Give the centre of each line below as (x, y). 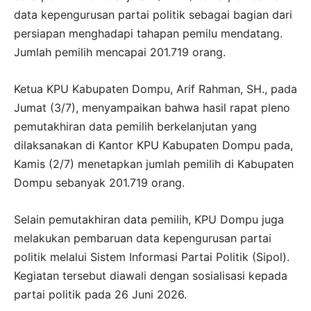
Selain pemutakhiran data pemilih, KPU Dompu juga (149, 220)
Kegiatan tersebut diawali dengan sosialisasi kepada (151, 276)
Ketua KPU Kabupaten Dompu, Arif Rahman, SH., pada (155, 89)
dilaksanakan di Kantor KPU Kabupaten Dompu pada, (153, 145)
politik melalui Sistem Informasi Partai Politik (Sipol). (152, 257)
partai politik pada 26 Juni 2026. (100, 295)
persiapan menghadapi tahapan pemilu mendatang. (148, 34)
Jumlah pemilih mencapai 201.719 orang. (120, 52)
